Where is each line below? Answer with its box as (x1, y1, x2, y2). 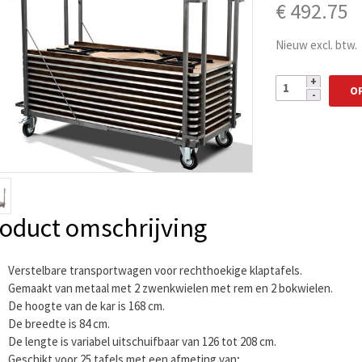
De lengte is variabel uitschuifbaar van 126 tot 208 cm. (8, 334, 276, 350)
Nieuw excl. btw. (276, 37, 358, 53)
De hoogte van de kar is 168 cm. (8, 298, 165, 314)
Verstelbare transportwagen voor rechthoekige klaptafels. (8, 263, 302, 279)
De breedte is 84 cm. (8, 316, 110, 332)
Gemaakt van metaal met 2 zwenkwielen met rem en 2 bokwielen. (8, 280, 333, 297)
